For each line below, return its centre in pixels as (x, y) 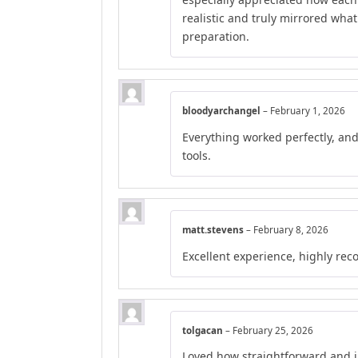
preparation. (216, 37)
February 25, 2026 (273, 330)
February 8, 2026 (291, 230)
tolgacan (204, 330)
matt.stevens (214, 230)
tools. (197, 156)
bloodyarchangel (223, 111)
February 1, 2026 (308, 111)
